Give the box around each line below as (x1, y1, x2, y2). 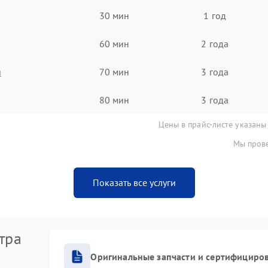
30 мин (99, 9, 130, 22)
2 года (201, 37, 229, 50)
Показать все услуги (92, 176, 176, 188)
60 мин (99, 37, 130, 50)
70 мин (99, 65, 130, 78)
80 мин (99, 93, 130, 106)
